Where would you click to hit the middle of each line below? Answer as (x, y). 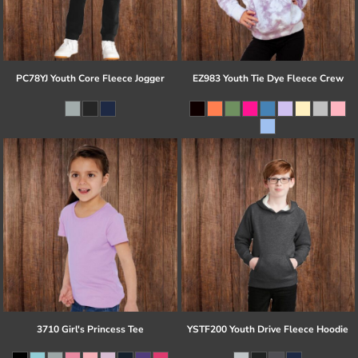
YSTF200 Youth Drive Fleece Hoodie (268, 329)
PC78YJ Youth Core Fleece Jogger (90, 78)
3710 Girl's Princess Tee (90, 329)
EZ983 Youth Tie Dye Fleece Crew (268, 78)
